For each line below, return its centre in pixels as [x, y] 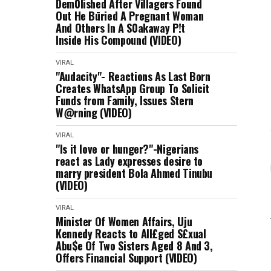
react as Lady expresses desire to [129, 161]
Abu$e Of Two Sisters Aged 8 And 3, [134, 246]
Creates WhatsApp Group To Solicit [133, 88]
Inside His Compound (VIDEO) [119, 40]
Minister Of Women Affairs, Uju [124, 221]
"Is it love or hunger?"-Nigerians [127, 149]
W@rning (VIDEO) [94, 113]
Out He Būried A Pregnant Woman [130, 16]
